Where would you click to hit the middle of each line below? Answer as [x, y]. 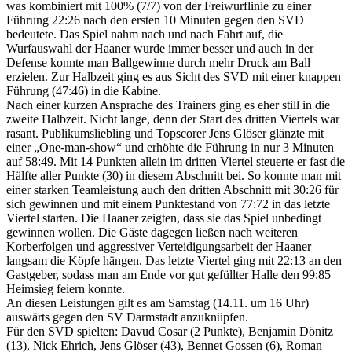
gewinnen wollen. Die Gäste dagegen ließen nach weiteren [152, 232]
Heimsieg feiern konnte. [66, 288]
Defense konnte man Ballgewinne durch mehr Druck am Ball [158, 62]
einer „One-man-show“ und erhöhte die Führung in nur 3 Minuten [170, 147]
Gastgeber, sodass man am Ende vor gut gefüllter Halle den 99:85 [169, 274]
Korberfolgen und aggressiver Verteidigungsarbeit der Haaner [159, 246]
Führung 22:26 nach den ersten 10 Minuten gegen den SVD [155, 20]
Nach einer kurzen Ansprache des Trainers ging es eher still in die [168, 104]
